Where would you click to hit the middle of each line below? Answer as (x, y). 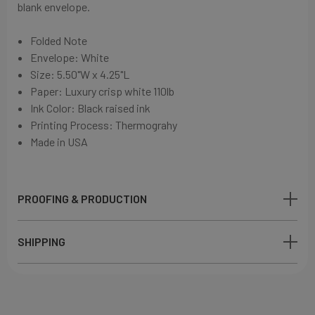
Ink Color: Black (68, 108)
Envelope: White (72, 57)
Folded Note (59, 40)
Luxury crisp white (108, 91)
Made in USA (59, 141)
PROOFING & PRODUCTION (82, 198)
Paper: (48, 91)
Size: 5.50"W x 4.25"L (80, 74)
